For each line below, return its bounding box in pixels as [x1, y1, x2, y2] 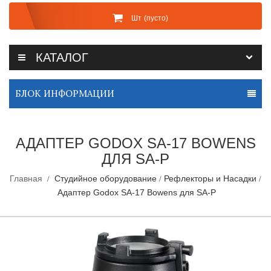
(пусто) [143, 13, 168, 22]
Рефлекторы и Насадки [164, 174, 256, 184]
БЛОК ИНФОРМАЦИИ [15, 88, 114, 100]
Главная [10, 174, 42, 184]
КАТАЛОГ [36, 51, 88, 65]
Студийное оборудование [54, 174, 157, 184]
